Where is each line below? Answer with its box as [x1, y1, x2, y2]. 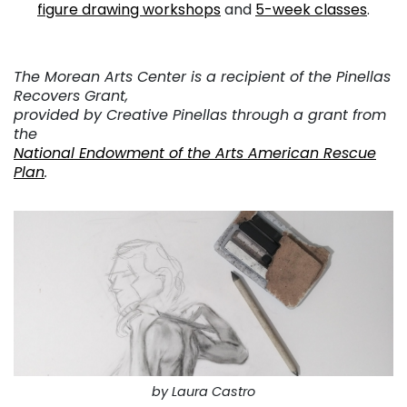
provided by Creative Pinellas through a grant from [14, 104, 386, 126]
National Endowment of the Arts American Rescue [14, 143, 376, 164]
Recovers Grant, [14, 85, 128, 107]
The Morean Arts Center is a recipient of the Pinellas [14, 66, 391, 88]
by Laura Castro [152, 382, 255, 401]
